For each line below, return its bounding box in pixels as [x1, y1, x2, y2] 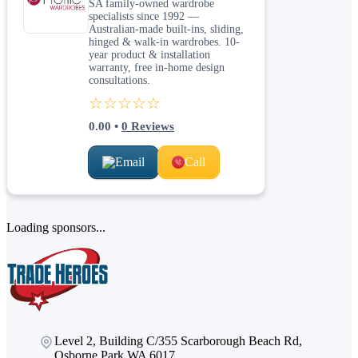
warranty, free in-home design [89, 61, 225, 74]
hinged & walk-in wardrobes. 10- [89, 35, 240, 48]
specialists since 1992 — [89, 10, 199, 22]
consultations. [89, 74, 150, 86]
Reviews [128, 119, 174, 133]
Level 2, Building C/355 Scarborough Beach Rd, [54, 333, 302, 348]
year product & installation [89, 48, 210, 61]
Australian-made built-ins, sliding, [89, 22, 244, 35]
